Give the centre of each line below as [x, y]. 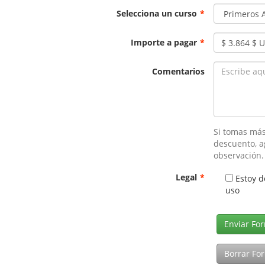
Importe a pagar [164, 43]
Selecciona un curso [157, 14]
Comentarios [179, 72]
